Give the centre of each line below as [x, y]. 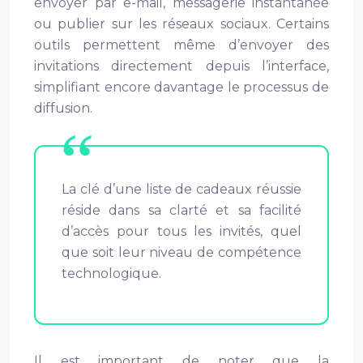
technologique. [111, 273]
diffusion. [63, 108]
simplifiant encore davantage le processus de [181, 87]
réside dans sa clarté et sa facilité [181, 210]
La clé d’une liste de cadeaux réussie [181, 189]
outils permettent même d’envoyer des [181, 45]
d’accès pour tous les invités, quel [181, 231]
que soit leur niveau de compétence [181, 252]
